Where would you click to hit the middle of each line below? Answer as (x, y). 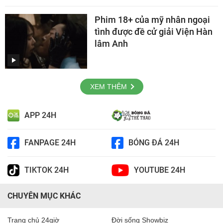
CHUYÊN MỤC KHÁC (44, 196)
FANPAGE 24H (50, 143)
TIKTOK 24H (47, 170)
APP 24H (40, 115)
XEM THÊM (108, 86)
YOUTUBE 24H (159, 170)
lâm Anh (111, 43)
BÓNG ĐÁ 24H (154, 143)
